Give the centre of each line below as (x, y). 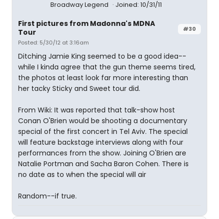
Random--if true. (47, 196)
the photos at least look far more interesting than (103, 78)
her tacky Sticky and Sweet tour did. (79, 88)
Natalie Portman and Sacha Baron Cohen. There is (103, 164)
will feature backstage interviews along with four (101, 142)
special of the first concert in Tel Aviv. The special (103, 131)
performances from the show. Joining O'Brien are (102, 153)
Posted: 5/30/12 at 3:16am (54, 43)
